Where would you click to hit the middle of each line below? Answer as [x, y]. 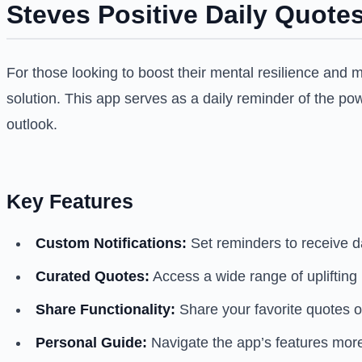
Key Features [70, 202]
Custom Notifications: [111, 244]
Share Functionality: [105, 310]
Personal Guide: [91, 343]
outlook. [32, 125]
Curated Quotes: [93, 277]
